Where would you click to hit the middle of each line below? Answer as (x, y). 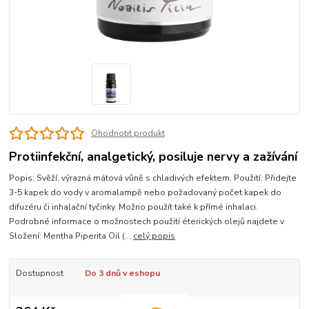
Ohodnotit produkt (128, 133)
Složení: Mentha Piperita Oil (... (71, 236)
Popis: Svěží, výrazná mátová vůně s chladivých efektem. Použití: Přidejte (153, 178)
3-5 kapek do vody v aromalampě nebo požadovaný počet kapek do (146, 193)
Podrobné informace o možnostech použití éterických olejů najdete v (147, 222)
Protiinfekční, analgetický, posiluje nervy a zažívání (153, 157)
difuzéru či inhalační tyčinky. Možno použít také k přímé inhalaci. (134, 207)
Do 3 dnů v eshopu (122, 273)
